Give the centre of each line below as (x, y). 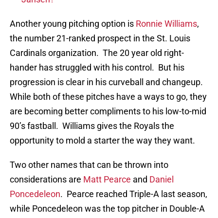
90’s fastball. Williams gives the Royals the (92, 126)
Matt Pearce (107, 180)
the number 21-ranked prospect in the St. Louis (100, 38)
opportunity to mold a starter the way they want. (102, 141)
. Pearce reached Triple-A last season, (134, 194)
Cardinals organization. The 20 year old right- (97, 53)
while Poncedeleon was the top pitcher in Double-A (107, 209)
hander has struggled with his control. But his (97, 68)
